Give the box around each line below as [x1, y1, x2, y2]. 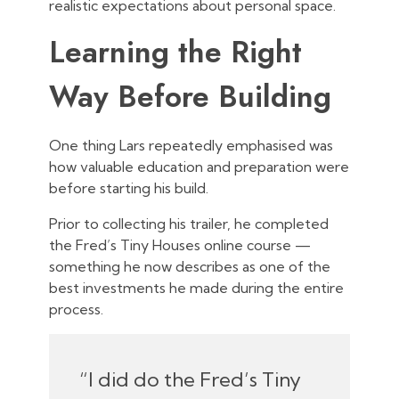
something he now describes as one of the [49, 257, 330, 276]
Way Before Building [49, 75, 331, 119]
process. [49, 300, 103, 319]
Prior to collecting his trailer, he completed [49, 215, 329, 233]
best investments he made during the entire [49, 279, 344, 297]
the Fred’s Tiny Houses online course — [49, 236, 311, 255]
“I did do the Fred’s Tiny [78, 366, 301, 392]
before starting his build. [49, 179, 208, 198]
